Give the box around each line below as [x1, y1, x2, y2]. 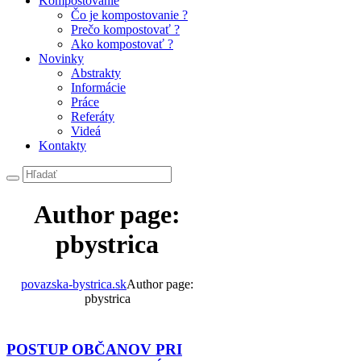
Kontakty [39, 139, 86, 152]
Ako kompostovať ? [71, 37, 173, 51]
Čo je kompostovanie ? [71, 8, 188, 22]
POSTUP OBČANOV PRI [6, 340, 182, 358]
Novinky [39, 52, 84, 65]
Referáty [71, 110, 114, 123]
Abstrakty [71, 66, 121, 80]
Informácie [71, 81, 126, 94]
